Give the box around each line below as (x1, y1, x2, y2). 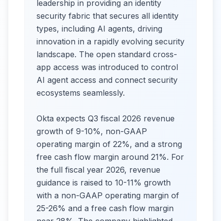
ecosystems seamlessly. (37, 88, 125, 98)
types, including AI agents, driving (37, 24, 162, 34)
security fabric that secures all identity (37, 11, 179, 21)
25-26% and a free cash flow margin (37, 203, 174, 213)
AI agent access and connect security (37, 75, 178, 85)
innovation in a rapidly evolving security (37, 37, 184, 46)
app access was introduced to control (37, 62, 178, 72)
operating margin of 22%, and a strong (37, 139, 182, 149)
